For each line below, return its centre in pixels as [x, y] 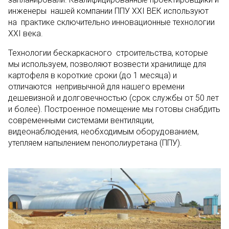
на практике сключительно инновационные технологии [111, 22]
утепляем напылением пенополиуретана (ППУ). [95, 143]
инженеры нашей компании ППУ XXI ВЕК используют [108, 11]
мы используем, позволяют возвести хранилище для [107, 64]
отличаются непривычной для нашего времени [96, 87]
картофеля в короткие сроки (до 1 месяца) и [93, 75]
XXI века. [26, 33]
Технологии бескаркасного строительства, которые [108, 53]
